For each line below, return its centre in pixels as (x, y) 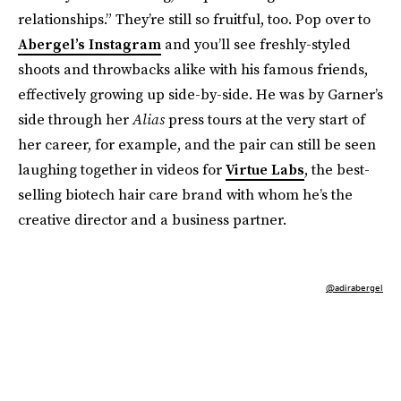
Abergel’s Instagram (90, 44)
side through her (75, 119)
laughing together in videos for (122, 170)
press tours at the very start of (265, 119)
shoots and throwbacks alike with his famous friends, (193, 69)
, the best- (337, 170)
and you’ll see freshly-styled (256, 44)
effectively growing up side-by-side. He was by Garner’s (200, 94)
